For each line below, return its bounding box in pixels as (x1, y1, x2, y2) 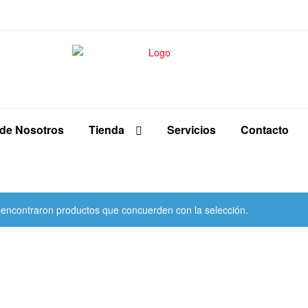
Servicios (167, 121, 216, 137)
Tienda (89, 121, 124, 137)
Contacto (241, 121, 289, 137)
